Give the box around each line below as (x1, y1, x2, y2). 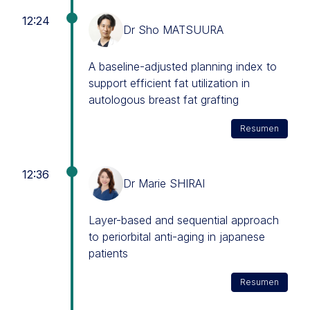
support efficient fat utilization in (89, 76, 250, 90)
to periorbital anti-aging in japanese (89, 230, 265, 244)
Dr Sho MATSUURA (123, 23, 224, 37)
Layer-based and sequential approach (89, 213, 279, 227)
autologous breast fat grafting (89, 93, 239, 107)
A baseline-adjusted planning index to (89, 60, 277, 73)
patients (89, 246, 128, 260)
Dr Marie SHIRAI (123, 176, 205, 190)
